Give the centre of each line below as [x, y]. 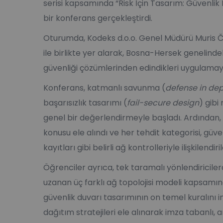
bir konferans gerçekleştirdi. [98, 18]
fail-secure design [163, 103]
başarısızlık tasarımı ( [85, 103]
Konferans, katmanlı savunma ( [104, 88]
